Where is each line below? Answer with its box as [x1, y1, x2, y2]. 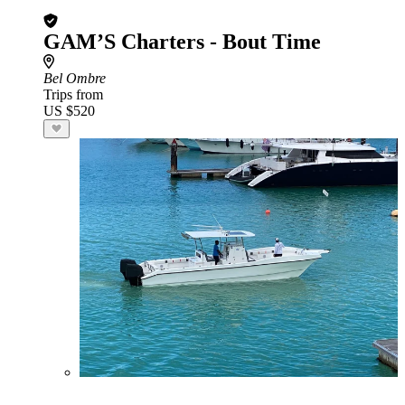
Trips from [43, 87, 103, 102]
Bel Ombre [43, 71, 106, 86]
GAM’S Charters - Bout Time [43, 30, 321, 53]
